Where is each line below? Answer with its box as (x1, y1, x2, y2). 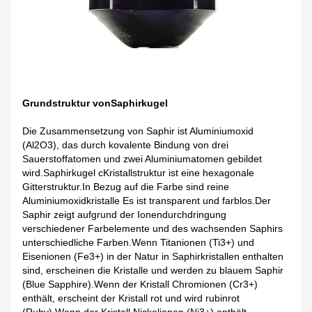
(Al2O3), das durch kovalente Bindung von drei (22, 139, 228, 151)
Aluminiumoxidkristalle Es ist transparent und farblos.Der (22, 195, 271, 207)
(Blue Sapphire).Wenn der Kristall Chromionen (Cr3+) (22, 279, 258, 290)
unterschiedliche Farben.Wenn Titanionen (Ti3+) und (22, 237, 254, 249)
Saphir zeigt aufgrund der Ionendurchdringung (22, 209, 226, 221)
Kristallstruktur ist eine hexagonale (103, 167, 254, 179)
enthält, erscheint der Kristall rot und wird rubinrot (22, 292, 240, 304)
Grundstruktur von (22, 97, 111, 109)
